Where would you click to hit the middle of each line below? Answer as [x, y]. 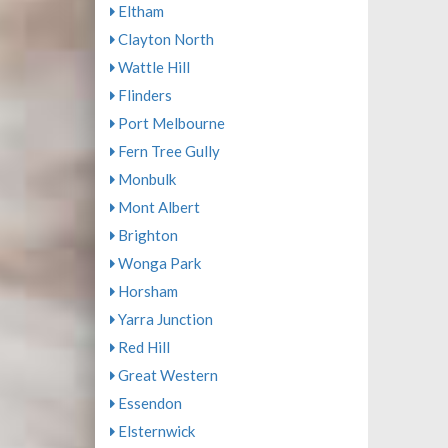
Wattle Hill [152, 67]
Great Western [166, 375]
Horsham [146, 291]
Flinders [143, 95]
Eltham [139, 11]
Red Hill [142, 347]
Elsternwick [154, 431]
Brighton [146, 235]
